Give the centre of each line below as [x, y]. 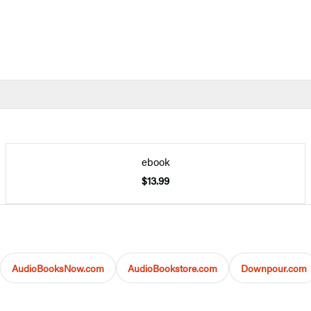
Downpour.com [274, 268]
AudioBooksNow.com [58, 268]
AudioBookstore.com [173, 268]
